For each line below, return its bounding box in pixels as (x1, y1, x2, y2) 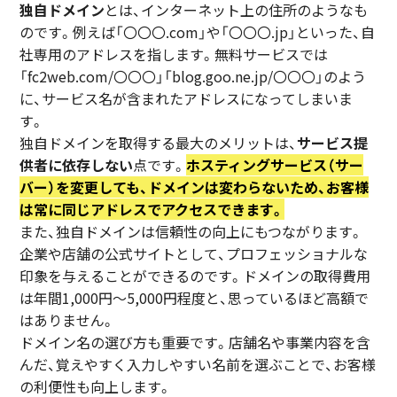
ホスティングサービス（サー (186, 154, 364, 176)
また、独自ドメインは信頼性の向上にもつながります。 (19, 221, 364, 243)
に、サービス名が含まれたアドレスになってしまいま (19, 88, 354, 110)
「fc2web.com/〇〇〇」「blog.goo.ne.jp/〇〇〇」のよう (19, 66, 367, 88)
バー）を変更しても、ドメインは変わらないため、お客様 (19, 176, 370, 198)
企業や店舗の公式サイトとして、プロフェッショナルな (19, 243, 369, 265)
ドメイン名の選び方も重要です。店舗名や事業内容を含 (19, 331, 371, 354)
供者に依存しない (19, 154, 134, 176)
